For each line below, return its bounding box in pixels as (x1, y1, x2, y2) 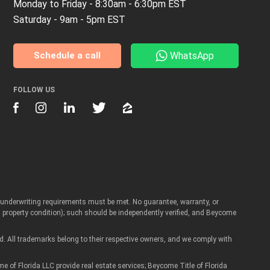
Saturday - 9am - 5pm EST (13, 14, 125, 26)
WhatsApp (169, 50, 214, 62)
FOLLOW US (13, 86, 55, 95)
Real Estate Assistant (105, 202, 207, 217)
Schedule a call (33, 50, 101, 61)
